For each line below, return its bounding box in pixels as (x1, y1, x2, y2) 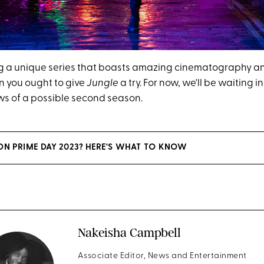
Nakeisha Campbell (77, 225, 181, 240)
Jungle (86, 78, 118, 89)
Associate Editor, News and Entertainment (77, 252, 247, 261)
